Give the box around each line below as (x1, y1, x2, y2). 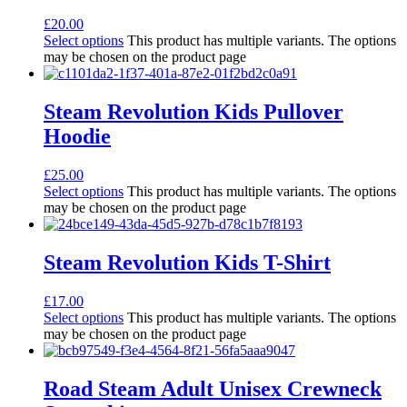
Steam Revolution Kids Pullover (44, 100, 343, 124)
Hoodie (44, 124, 111, 149)
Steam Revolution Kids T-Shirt (44, 250, 331, 274)
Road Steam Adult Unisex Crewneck (44, 376, 382, 401)
